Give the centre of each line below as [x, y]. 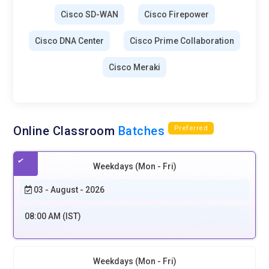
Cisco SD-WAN [89, 14]
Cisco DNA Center [69, 41]
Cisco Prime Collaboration [182, 41]
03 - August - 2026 [68, 189]
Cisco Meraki [134, 67]
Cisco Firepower [176, 14]
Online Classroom [66, 131]
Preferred [191, 128]
